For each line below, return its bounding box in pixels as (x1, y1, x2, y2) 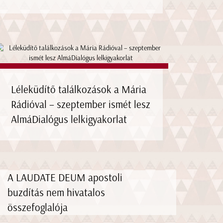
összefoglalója (7, 201, 68, 214)
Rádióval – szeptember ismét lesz (11, 98, 151, 111)
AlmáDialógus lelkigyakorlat (11, 112, 127, 125)
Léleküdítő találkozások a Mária (11, 83, 147, 96)
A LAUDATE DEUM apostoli (7, 171, 122, 184)
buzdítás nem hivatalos (7, 186, 105, 199)
